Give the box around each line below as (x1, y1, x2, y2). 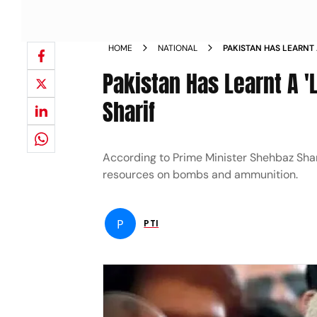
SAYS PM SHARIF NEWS (223, 55, 315, 67)
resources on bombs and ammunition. (103, 167, 299, 182)
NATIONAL (158, 42, 198, 54)
